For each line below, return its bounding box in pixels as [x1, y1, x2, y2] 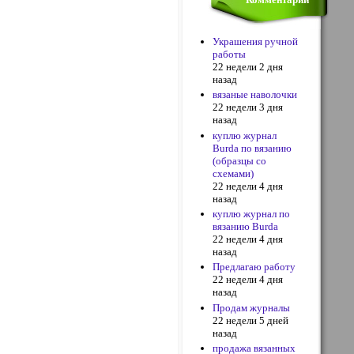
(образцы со [213, 154, 267, 167]
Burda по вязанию [213, 141, 292, 154]
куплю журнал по [213, 207, 291, 220]
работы [213, 48, 247, 60]
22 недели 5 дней [213, 314, 289, 326]
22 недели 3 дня [213, 101, 284, 114]
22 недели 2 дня [213, 61, 284, 73]
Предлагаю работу [213, 261, 296, 273]
